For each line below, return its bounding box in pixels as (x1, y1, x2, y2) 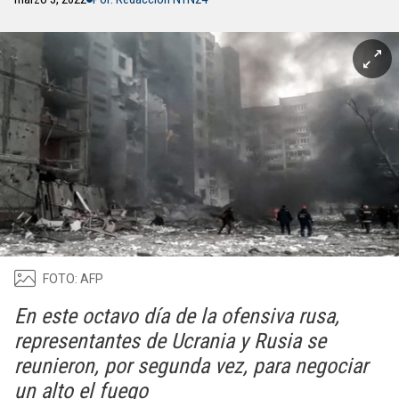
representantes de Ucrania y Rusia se (14, 329, 326, 354)
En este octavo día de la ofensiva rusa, (14, 304, 339, 329)
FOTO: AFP (43, 271, 103, 286)
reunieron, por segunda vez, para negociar (14, 354, 368, 379)
